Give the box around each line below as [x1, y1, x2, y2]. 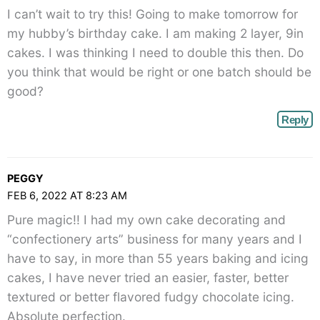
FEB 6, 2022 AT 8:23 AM [7, 189, 127, 203]
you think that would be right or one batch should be [7, 64, 311, 80]
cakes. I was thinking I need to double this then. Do [7, 45, 304, 61]
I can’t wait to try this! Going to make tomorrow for [7, 6, 298, 22]
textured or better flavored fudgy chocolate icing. [7, 289, 294, 304]
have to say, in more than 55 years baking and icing [7, 250, 309, 266]
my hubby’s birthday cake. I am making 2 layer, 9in [7, 26, 304, 41]
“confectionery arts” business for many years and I [7, 231, 302, 246]
